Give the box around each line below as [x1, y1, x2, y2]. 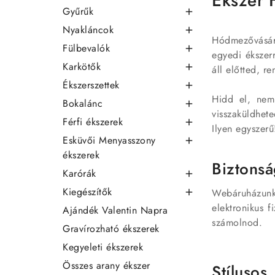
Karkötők [63, 59, 101, 74]
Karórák [63, 166, 96, 180]
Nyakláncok [63, 22, 114, 37]
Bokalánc [63, 96, 103, 110]
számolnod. [212, 215, 262, 230]
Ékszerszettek [63, 77, 120, 92]
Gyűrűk [63, 4, 93, 18]
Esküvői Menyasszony [63, 133, 156, 147]
